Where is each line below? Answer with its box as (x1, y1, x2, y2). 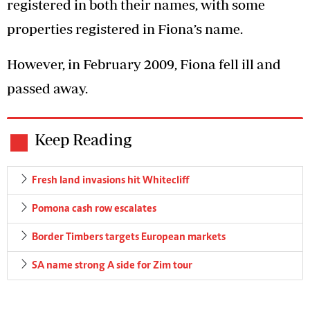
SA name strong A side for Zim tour (32, 260, 192, 272)
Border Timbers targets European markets (32, 232, 226, 244)
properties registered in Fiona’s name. (7, 21, 243, 37)
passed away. (7, 80, 88, 97)
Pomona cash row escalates (32, 203, 156, 215)
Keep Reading (35, 130, 131, 149)
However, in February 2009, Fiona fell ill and (7, 56, 281, 73)
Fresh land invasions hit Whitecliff (32, 175, 190, 187)
